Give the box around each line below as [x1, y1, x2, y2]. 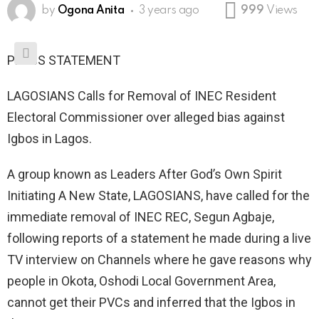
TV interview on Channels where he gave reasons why [7, 252, 312, 268]
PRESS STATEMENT [7, 53, 120, 68]
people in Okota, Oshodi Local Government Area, [7, 273, 276, 289]
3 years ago [139, 5, 199, 17]
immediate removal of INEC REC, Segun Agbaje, [7, 209, 274, 225]
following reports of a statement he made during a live [7, 231, 311, 246]
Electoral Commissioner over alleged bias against [7, 110, 285, 125]
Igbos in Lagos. [7, 131, 92, 147]
